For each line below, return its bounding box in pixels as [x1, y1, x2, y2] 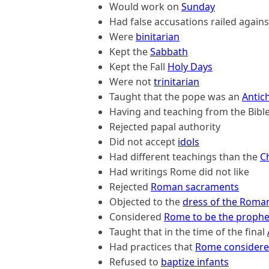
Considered [109, 210, 164, 223]
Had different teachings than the [109, 150, 260, 163]
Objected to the [109, 195, 183, 208]
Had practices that [109, 240, 195, 253]
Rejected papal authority [109, 120, 220, 133]
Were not [109, 75, 154, 88]
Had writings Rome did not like [109, 165, 249, 178]
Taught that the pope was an [109, 90, 242, 103]
